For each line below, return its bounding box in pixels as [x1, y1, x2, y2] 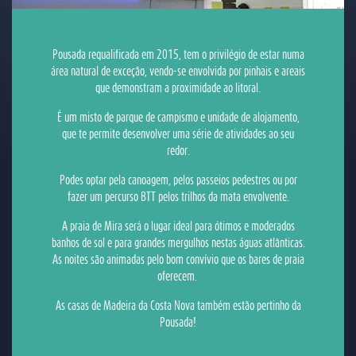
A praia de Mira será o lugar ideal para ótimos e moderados [61, 222, 295, 233]
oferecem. [157, 272, 199, 283]
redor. [166, 146, 190, 157]
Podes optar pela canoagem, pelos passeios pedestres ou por [59, 176, 297, 187]
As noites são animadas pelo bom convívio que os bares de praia [52, 255, 304, 266]
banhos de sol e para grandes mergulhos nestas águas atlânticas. [51, 238, 305, 250]
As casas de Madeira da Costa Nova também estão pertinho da [55, 301, 301, 312]
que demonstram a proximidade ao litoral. [95, 83, 261, 95]
